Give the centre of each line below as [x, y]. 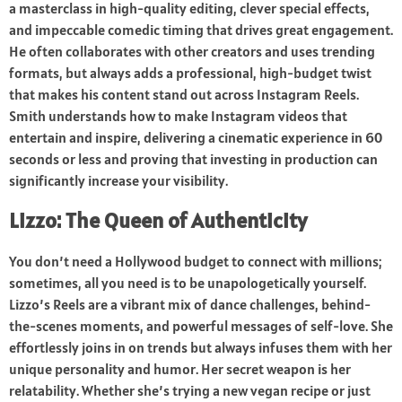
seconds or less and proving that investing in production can [193, 159]
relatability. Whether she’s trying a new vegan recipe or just [190, 391]
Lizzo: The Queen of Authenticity [158, 221]
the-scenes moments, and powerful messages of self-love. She [201, 326]
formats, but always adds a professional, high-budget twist [190, 73]
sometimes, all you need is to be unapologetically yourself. [188, 283]
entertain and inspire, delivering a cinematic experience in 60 [196, 138]
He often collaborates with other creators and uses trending [192, 52]
